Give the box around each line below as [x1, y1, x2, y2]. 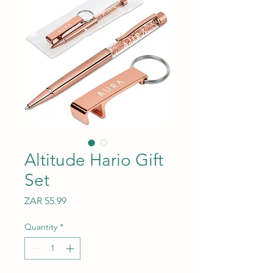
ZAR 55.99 [24, 194, 66, 207]
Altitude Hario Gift [24, 149, 163, 170]
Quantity [24, 221, 57, 232]
